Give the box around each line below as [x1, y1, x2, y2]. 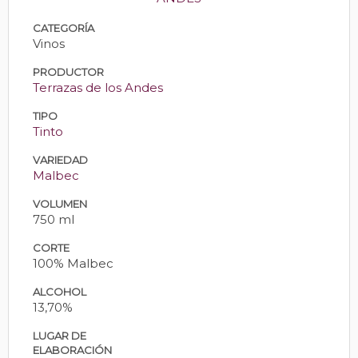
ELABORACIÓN [33, 343, 112, 356]
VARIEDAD [33, 153, 88, 166]
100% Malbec [33, 255, 113, 271]
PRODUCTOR [33, 65, 104, 78]
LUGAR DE [33, 328, 86, 342]
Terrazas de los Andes [33, 79, 163, 95]
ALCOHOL [33, 284, 86, 298]
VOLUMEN [33, 197, 87, 210]
